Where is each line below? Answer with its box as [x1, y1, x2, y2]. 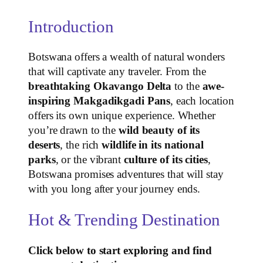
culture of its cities [123, 154, 208, 166]
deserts [28, 139, 60, 151]
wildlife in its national [102, 139, 204, 151]
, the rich [60, 139, 102, 151]
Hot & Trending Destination [28, 210, 221, 229]
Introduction [28, 17, 114, 36]
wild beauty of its [119, 124, 200, 137]
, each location [170, 95, 234, 107]
